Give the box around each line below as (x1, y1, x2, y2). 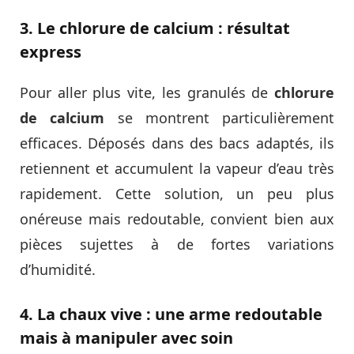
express (20, 40, 81, 62)
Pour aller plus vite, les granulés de (20, 82, 274, 102)
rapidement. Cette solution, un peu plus (20, 183, 334, 203)
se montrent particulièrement (104, 107, 334, 127)
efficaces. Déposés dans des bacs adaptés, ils (20, 133, 334, 153)
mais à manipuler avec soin (20, 326, 233, 348)
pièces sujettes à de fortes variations (20, 234, 334, 254)
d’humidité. (20, 259, 96, 279)
